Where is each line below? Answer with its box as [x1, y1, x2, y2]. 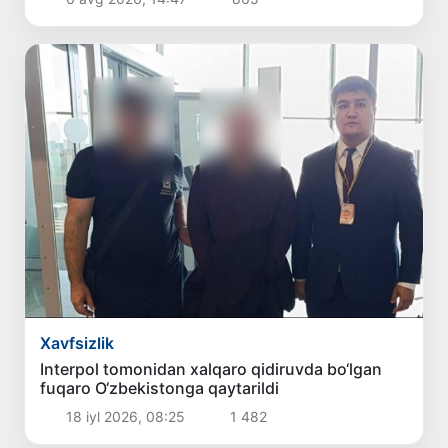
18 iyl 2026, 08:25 [61, 408, 189, 426]
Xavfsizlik [40, 333, 115, 354]
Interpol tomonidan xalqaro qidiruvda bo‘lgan [40, 359, 383, 380]
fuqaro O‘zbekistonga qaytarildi [40, 378, 280, 399]
